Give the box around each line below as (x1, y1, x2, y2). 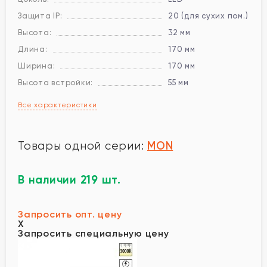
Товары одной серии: (18, 139, 147, 152)
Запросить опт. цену (18, 208, 122, 220)
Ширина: (18, 61, 55, 70)
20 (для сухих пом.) (168, 11, 249, 20)
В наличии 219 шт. (18, 172, 121, 187)
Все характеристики (18, 100, 97, 109)
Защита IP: (18, 11, 63, 20)
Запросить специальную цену (18, 227, 169, 239)
